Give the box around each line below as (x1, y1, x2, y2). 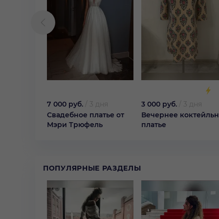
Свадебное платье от (47, 110, 124, 120)
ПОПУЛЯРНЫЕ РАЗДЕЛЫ (43, 163, 141, 173)
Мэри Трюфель (47, 120, 103, 130)
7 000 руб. (47, 100, 83, 109)
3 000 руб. (141, 100, 177, 109)
